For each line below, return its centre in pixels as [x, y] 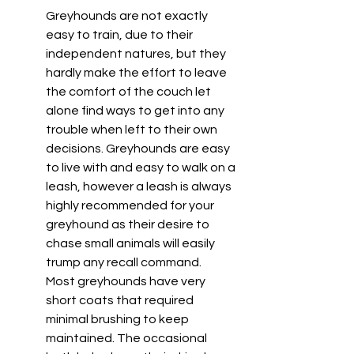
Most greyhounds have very [127, 282]
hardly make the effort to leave [137, 73]
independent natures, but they [137, 54]
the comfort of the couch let [130, 92]
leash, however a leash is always [140, 187]
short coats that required [121, 301]
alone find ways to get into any [136, 111]
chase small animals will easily [132, 244]
